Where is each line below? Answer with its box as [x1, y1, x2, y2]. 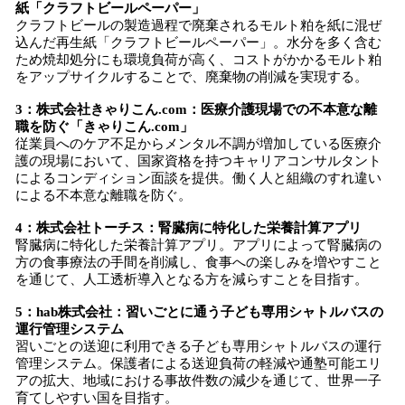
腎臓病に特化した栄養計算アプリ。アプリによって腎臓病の [15, 238, 381, 252]
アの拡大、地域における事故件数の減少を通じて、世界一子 [15, 373, 381, 388]
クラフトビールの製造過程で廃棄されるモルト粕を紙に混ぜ [15, 18, 381, 33]
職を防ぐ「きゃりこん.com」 [15, 119, 193, 134]
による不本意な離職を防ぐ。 [15, 188, 192, 202]
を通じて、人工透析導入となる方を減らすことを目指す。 [15, 272, 368, 287]
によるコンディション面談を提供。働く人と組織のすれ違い [15, 171, 381, 185]
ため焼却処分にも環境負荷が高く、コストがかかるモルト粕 [15, 52, 381, 67]
